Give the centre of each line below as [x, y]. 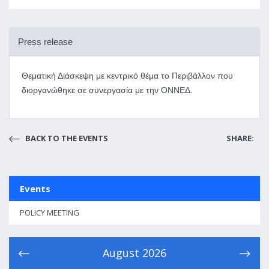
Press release [45, 42]
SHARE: [240, 138]
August [121, 253]
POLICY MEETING [50, 213]
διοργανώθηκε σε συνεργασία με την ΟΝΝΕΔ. [107, 90]
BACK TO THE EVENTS [66, 138]
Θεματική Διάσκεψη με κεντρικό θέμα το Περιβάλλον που [127, 76]
